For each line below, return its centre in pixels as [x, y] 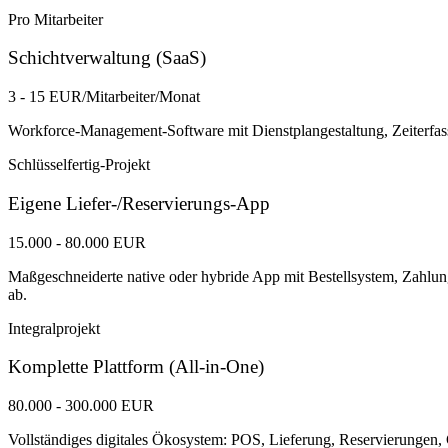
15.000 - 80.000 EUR [77, 242]
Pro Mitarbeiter [55, 19]
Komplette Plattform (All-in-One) [136, 367]
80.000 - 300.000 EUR [81, 405]
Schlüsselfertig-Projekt [79, 165]
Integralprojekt [54, 328]
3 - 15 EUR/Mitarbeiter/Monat [104, 97]
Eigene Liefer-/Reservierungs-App [139, 203]
